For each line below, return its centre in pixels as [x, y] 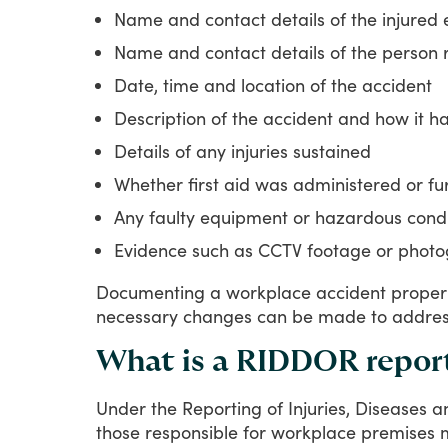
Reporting [222, 407]
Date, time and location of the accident [273, 84]
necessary [137, 315]
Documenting [150, 291]
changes [217, 315]
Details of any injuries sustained [242, 150]
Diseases [391, 407]
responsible [191, 431]
